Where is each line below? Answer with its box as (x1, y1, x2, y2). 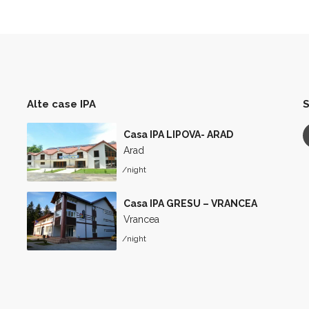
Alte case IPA (27, 98, 96, 110)
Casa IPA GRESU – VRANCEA (123, 198, 257, 209)
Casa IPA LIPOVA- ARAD (123, 129, 233, 140)
